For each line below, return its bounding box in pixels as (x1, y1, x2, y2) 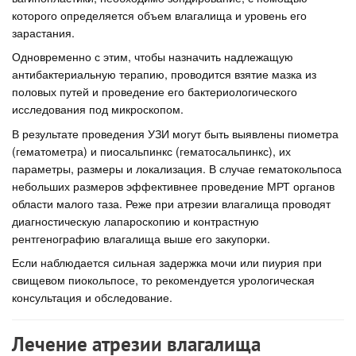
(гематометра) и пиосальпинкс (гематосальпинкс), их (12, 142, 291, 159)
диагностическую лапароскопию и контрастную (12, 212, 259, 229)
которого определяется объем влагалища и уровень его (12, 6, 307, 23)
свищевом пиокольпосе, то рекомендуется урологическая (12, 272, 315, 288)
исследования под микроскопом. (12, 101, 184, 117)
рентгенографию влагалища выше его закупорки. (12, 230, 270, 246)
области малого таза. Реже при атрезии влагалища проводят (12, 195, 331, 211)
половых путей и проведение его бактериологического (12, 83, 297, 99)
